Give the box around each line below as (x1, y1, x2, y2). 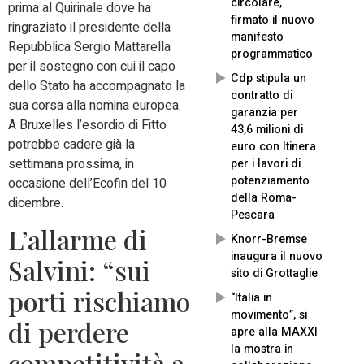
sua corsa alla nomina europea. (8, 95, 181, 115)
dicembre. (8, 193, 63, 213)
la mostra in (231, 340, 293, 358)
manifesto (231, 28, 284, 46)
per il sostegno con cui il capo (8, 56, 175, 76)
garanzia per (231, 104, 298, 122)
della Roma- (231, 189, 297, 207)
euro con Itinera (231, 138, 316, 156)
